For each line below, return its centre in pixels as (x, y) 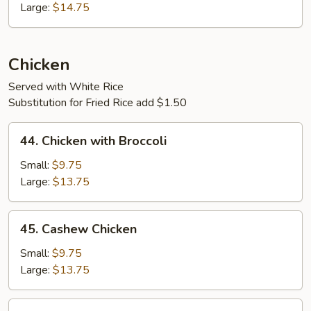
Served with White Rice (66, 86)
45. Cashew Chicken (78, 229)
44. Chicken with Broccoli (93, 141)
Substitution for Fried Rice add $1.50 (98, 102)
